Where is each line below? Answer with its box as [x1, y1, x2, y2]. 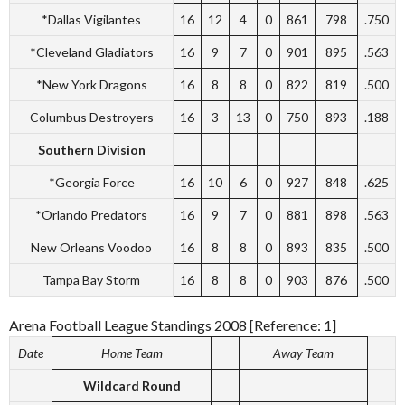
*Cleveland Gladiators [29, 43, 154, 60]
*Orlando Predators [35, 206, 147, 222]
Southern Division [37, 141, 146, 157]
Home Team [100, 344, 163, 361]
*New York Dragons [35, 76, 147, 92]
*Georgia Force [48, 174, 135, 190]
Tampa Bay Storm [42, 271, 140, 287]
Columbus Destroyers [29, 108, 154, 125]
